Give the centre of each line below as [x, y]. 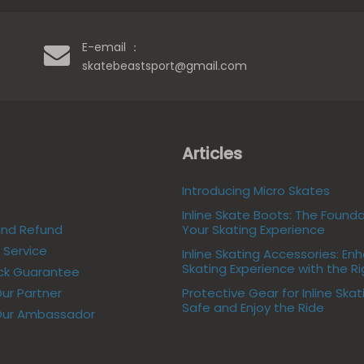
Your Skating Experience [253, 229]
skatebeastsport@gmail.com [166, 66]
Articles [212, 153]
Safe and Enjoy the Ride [253, 307]
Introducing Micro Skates [256, 190]
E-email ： [111, 48]
